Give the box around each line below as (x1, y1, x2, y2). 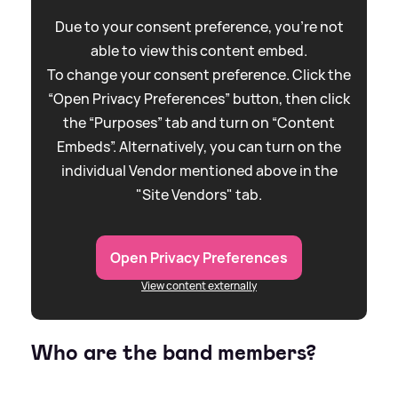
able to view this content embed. (91, 40, 307, 60)
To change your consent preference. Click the (47, 64, 351, 84)
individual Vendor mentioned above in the (60, 160, 338, 180)
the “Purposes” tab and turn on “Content (63, 112, 335, 132)
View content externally (141, 277, 257, 293)
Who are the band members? (31, 338, 316, 367)
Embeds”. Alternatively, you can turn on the (57, 136, 341, 156)
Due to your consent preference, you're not (54, 16, 344, 36)
